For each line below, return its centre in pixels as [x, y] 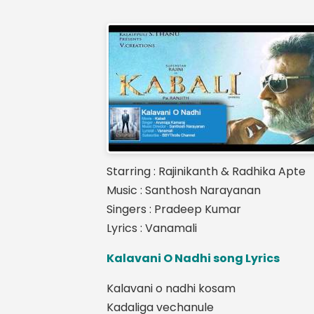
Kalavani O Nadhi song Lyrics [193, 258]
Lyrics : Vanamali [152, 228]
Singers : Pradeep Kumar [174, 209]
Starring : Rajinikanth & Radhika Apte [206, 171]
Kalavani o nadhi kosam [171, 288]
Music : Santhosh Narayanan [184, 190]
